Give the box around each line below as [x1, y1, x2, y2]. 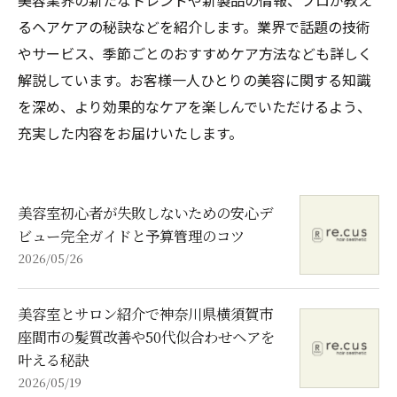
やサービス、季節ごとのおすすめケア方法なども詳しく [18, 43, 372, 64]
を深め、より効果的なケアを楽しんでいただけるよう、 [18, 96, 371, 117]
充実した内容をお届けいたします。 [18, 122, 243, 144]
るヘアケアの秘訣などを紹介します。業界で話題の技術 [18, 16, 370, 37]
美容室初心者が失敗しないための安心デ [18, 201, 273, 223]
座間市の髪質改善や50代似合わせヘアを [18, 326, 275, 347]
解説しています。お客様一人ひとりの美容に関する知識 [18, 69, 370, 90]
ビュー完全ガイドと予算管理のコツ [18, 224, 245, 246]
